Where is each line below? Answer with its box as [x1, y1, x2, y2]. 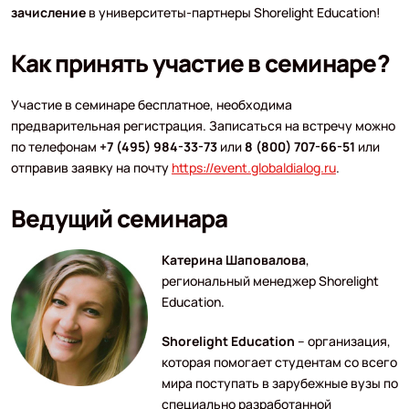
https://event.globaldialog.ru [171, 158, 336, 176]
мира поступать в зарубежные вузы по [161, 373, 398, 392]
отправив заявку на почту [10, 158, 172, 176]
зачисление [10, 3, 86, 21]
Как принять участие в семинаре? [10, 46, 390, 79]
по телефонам [10, 137, 100, 155]
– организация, [294, 331, 391, 350]
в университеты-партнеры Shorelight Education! [85, 3, 381, 21]
